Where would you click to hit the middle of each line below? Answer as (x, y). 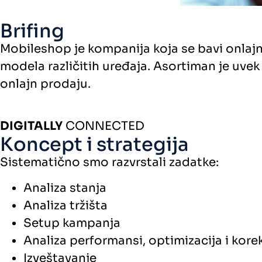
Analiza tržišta (65, 205)
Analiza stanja (65, 188)
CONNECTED (104, 126)
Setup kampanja (72, 223)
